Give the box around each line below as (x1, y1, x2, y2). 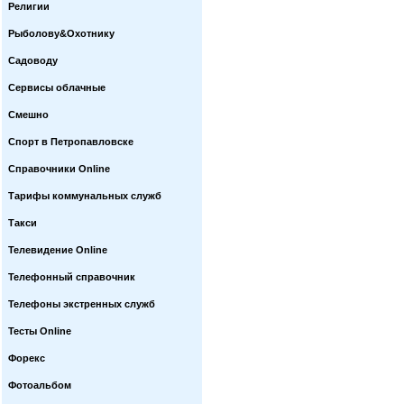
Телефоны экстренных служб (8, 298, 155, 309)
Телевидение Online (8, 244, 107, 255)
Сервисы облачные (8, 82, 106, 93)
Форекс (8, 353, 45, 363)
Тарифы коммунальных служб (8, 190, 161, 201)
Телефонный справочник (8, 271, 135, 282)
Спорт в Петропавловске (8, 136, 133, 147)
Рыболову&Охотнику (8, 28, 115, 39)
